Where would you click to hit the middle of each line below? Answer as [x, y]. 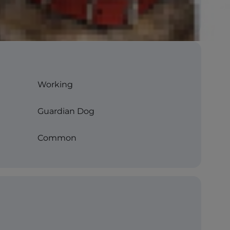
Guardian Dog [66, 111]
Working [55, 84]
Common [57, 138]
